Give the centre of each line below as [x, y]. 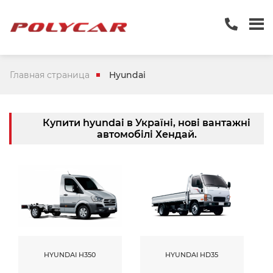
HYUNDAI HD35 [192, 254]
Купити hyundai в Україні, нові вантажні [147, 123]
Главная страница [50, 75]
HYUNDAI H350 [70, 254]
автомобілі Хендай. [147, 134]
